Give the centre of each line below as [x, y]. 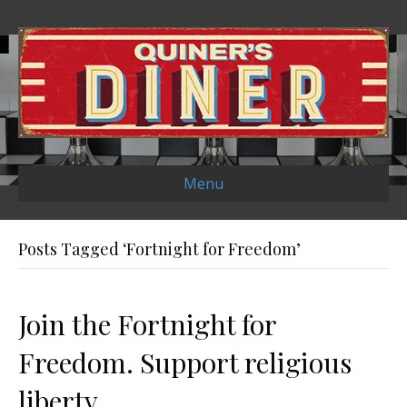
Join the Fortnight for [147, 325]
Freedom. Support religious [185, 363]
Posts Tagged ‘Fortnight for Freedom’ [159, 249]
